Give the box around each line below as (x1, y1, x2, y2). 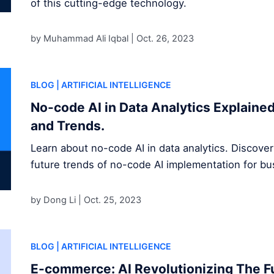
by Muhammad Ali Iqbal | (30, 32, 136, 44)
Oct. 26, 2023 (136, 32, 194, 44)
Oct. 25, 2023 (83, 194, 141, 206)
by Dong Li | (30, 194, 84, 206)
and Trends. (30, 118, 105, 134)
